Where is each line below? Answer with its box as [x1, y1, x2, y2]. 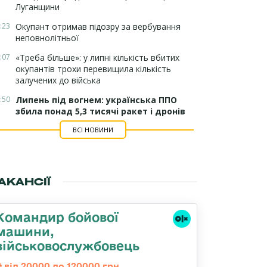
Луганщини [15, 1, 60, 13]
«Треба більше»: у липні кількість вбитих [15, 52, 179, 63]
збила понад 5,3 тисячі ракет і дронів [15, 105, 185, 117]
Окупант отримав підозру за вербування [15, 21, 181, 32]
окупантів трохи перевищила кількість [15, 63, 171, 74]
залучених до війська [15, 74, 101, 86]
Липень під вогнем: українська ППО [15, 94, 177, 105]
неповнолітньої [15, 32, 79, 44]
